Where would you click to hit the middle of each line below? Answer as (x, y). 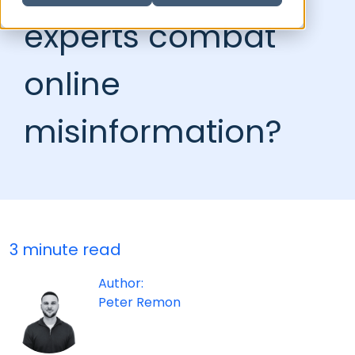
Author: (121, 283)
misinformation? (153, 132)
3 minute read (65, 250)
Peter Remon (139, 302)
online (72, 84)
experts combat (150, 36)
